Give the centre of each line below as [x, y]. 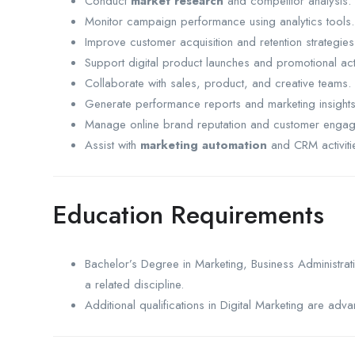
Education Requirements [189, 214]
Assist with [113, 145]
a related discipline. [134, 284]
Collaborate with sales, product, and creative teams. [218, 83]
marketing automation [204, 145]
